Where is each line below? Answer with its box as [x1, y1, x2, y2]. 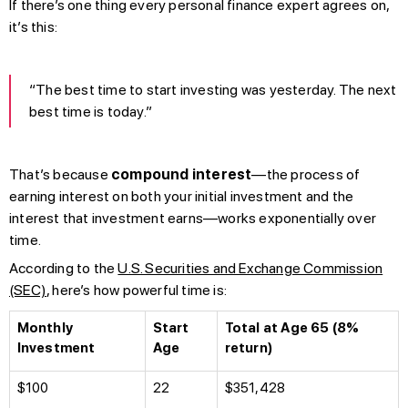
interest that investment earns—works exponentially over [9, 209, 377, 227]
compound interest [111, 165, 252, 183]
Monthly [16, 319, 73, 336]
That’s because [9, 165, 111, 183]
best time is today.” [29, 102, 152, 120]
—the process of [251, 165, 361, 183]
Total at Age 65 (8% [224, 319, 360, 336]
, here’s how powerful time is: [46, 280, 227, 299]
